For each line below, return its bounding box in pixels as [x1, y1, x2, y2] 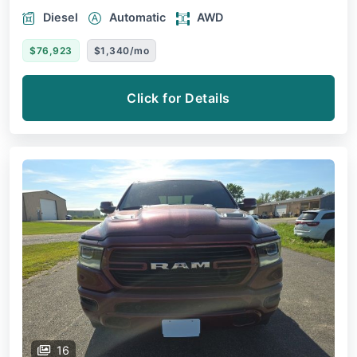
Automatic [109, 10, 166, 25]
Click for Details [127, 90, 230, 107]
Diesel [43, 10, 78, 25]
